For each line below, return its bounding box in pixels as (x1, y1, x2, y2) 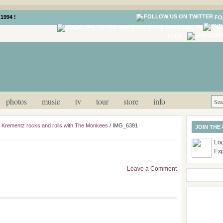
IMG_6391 (112, 122, 138, 128)
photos (6, 96, 27, 107)
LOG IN (182, 24, 202, 30)
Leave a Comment (127, 165, 177, 172)
